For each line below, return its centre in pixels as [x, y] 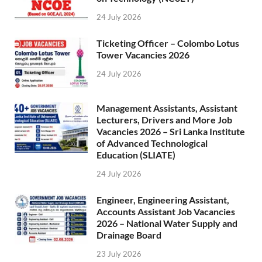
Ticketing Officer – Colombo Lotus [168, 43]
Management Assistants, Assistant [167, 108]
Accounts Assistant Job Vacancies [166, 212]
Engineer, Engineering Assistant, [163, 200]
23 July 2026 [119, 254]
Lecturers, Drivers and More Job [164, 120]
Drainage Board [129, 235]
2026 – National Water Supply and [167, 223]
